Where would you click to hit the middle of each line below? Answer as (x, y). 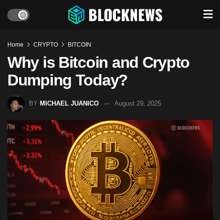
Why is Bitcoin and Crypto (98, 62)
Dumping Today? (68, 80)
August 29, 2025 (138, 103)
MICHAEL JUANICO (69, 103)
